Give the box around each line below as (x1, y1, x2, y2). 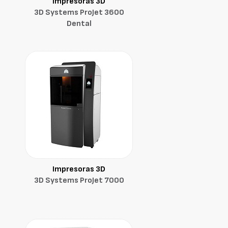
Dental (66, 19, 92, 28)
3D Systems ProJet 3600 (34, 8, 124, 17)
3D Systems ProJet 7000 (34, 176, 124, 185)
